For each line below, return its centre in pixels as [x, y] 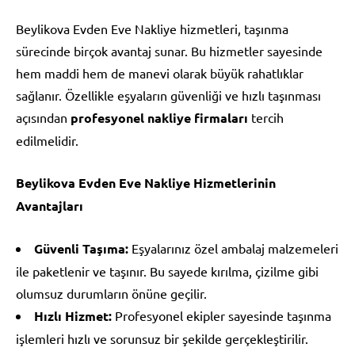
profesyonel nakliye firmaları [159, 117]
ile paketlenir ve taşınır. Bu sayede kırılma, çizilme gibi [167, 271]
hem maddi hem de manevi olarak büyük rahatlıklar [160, 73]
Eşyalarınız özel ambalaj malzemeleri [233, 248]
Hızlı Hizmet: [73, 315]
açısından [43, 117]
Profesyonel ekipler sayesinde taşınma [221, 315]
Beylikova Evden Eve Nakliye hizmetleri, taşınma [152, 28]
